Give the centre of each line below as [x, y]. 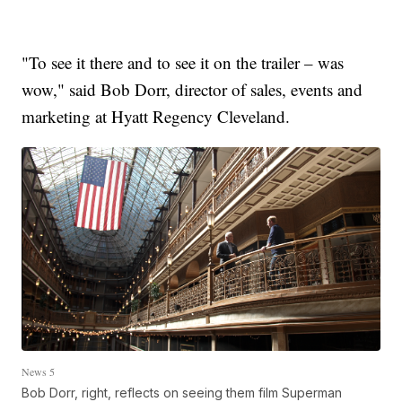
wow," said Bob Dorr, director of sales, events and [192, 90]
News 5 [39, 371]
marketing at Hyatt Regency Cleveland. [156, 117]
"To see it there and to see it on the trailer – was [183, 63]
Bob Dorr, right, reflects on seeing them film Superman [182, 392]
